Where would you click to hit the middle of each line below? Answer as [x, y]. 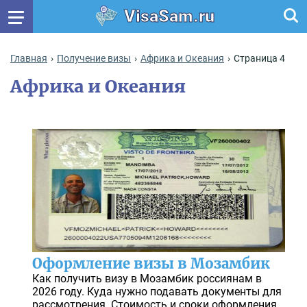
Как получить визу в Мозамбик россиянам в [147, 279]
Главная [29, 59]
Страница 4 [259, 59]
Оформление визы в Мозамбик [151, 264]
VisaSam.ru [169, 16]
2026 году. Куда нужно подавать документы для [157, 292]
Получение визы [94, 59]
